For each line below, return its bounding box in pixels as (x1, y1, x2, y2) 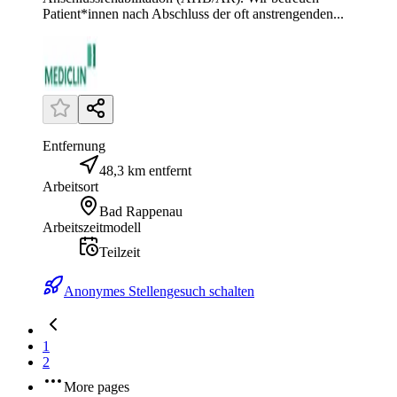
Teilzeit (99, 245, 140, 261)
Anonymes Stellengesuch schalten (64, 284, 254, 300)
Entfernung (43, 138, 105, 154)
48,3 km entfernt (99, 163, 191, 179)
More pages (64, 379, 129, 395)
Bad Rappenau (99, 204, 183, 220)
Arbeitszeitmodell (43, 220, 141, 236)
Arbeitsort (43, 179, 98, 195)
